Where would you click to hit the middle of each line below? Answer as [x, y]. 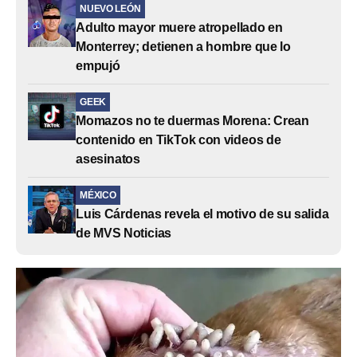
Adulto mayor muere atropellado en [179, 27]
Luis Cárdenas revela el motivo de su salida [202, 214]
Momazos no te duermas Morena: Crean [192, 120]
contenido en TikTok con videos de [178, 139]
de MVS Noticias [124, 233]
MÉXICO [98, 195]
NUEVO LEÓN [110, 8]
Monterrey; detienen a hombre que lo [184, 46]
